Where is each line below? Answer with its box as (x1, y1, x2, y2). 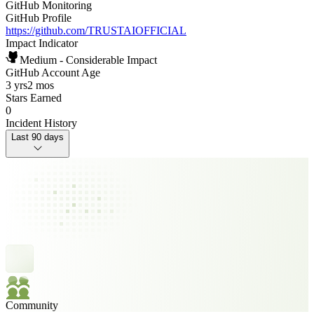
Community (6, 299, 58, 311)
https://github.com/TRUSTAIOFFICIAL (6, 25, 186, 36)
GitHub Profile (6, 12, 71, 24)
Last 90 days (11, 132, 64, 142)
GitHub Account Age (6, 67, 100, 78)
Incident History (6, 117, 77, 129)
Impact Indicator (6, 37, 78, 49)
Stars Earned (6, 92, 62, 104)
